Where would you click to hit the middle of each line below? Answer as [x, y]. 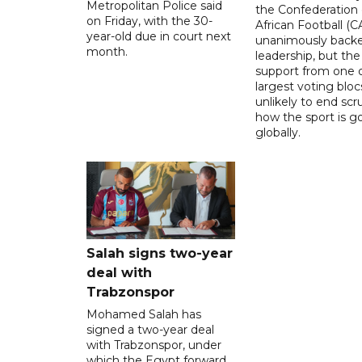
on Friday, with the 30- [149, 21]
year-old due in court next [159, 36]
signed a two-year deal [150, 329]
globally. [278, 132]
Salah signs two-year [160, 253]
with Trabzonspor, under [154, 345]
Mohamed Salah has [144, 314]
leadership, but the [307, 55]
